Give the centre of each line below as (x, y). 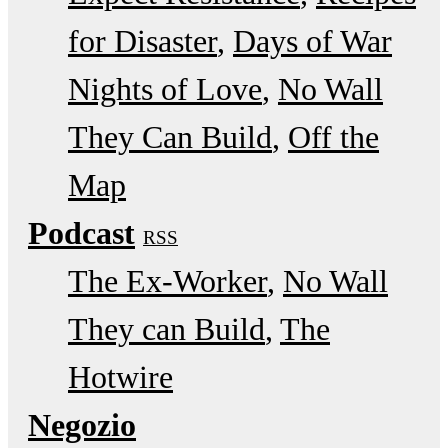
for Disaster (142, 40)
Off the (333, 136)
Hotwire (120, 376)
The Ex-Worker (167, 280)
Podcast (81, 232)
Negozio (82, 424)
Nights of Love (165, 88)
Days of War (312, 40)
